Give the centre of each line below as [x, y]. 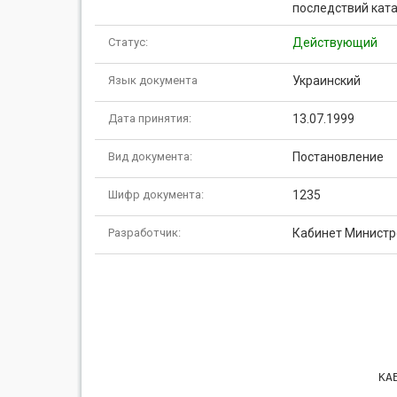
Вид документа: [150, 156]
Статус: [128, 42]
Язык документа [153, 80]
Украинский [326, 81]
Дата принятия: [150, 118]
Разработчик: [144, 233]
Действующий [335, 43]
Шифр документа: [156, 195]
